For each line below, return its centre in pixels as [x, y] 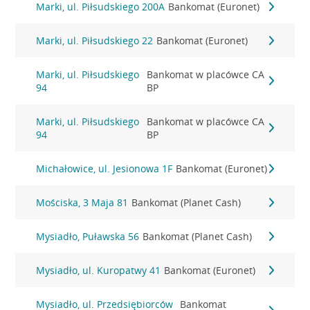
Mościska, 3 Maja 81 [82, 202]
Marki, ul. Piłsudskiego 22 [95, 40]
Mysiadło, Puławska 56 [88, 236]
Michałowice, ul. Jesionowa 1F [104, 168]
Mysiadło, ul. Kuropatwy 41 [99, 270]
